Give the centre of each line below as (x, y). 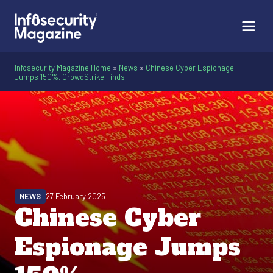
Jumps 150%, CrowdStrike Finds (70, 77)
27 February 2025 (76, 196)
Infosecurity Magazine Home (63, 68)
